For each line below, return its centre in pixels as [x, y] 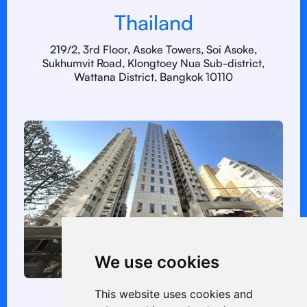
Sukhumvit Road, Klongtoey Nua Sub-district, [153, 63]
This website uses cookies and [173, 294]
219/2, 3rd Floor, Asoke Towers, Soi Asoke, [153, 49]
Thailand [153, 22]
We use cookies [157, 262]
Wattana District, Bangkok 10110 [153, 77]
